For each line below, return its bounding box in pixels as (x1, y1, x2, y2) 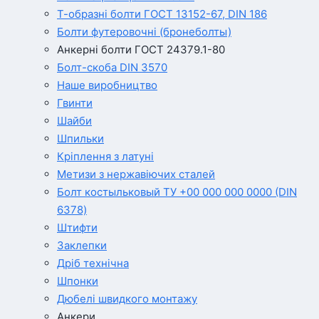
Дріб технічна (57, 256, 129, 270)
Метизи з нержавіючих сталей (57, 167, 215, 181)
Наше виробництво (57, 78, 157, 92)
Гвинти (57, 96, 93, 110)
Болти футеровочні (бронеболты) (57, 25, 231, 38)
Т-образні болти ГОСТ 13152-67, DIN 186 (57, 7, 267, 21)
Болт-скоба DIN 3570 (57, 61, 167, 74)
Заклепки (57, 239, 107, 252)
